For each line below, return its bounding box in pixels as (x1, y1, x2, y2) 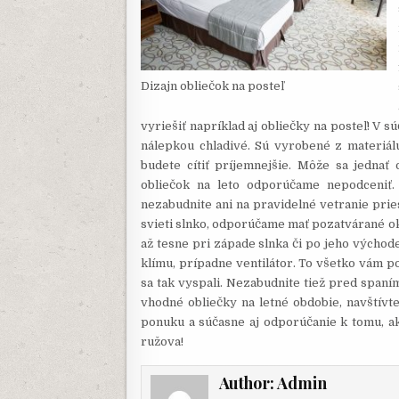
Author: (219, 371, 278, 394)
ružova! (141, 334, 183, 348)
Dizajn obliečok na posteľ (141, 78, 284, 93)
